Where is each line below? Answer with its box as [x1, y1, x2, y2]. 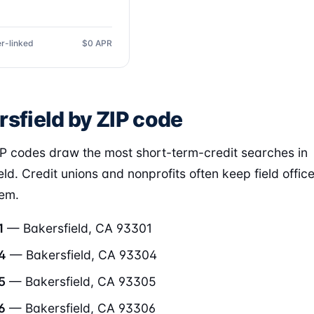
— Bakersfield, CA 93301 [4, 221, 152, 235]
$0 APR [82, 38, 112, 48]
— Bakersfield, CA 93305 [6, 274, 156, 289]
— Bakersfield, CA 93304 [6, 247, 157, 262]
